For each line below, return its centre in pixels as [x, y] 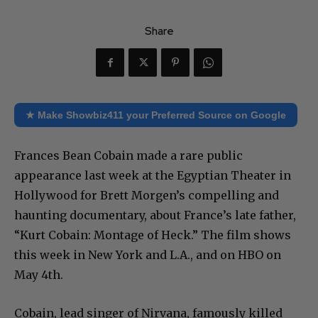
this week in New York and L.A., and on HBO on [148, 255]
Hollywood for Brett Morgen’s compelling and [147, 196]
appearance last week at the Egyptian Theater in [153, 176]
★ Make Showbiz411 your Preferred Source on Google [156, 115]
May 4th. [39, 275]
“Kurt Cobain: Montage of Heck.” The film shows [153, 235]
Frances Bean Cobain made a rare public [128, 156]
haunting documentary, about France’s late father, [155, 215]
